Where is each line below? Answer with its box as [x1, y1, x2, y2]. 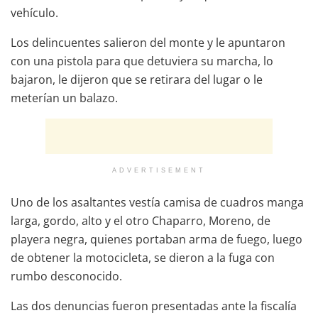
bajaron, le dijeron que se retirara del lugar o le [11, 71, 263, 87]
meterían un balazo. [11, 89, 118, 106]
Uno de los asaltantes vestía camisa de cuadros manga [11, 194, 304, 210]
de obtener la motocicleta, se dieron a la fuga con [11, 249, 275, 265]
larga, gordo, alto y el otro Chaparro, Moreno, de [11, 212, 270, 229]
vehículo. [11, 4, 58, 21]
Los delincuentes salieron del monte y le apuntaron [11, 34, 285, 50]
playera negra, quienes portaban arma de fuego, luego [11, 231, 302, 247]
